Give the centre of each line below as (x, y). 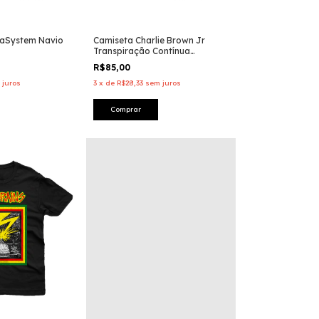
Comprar (126, 110)
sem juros (163, 83)
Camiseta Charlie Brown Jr (149, 41)
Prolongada (119, 62)
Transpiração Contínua (142, 51)
